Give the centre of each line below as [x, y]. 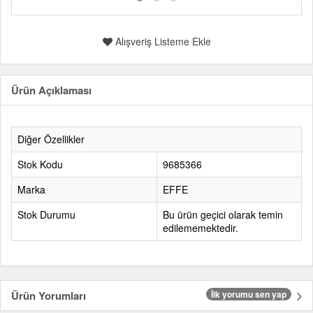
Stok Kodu [40, 164]
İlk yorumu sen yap [249, 294]
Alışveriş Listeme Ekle [161, 41]
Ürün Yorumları [49, 296]
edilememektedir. [201, 228]
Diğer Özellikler [51, 139]
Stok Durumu [46, 214]
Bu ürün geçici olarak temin [223, 214]
